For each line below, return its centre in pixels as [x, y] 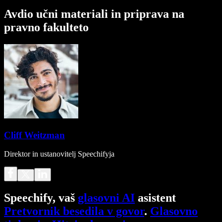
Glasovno [174, 211]
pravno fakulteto [46, 27]
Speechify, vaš [41, 198]
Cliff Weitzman [34, 135]
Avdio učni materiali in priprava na [94, 14]
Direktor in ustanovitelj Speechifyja [59, 154]
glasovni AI [106, 198]
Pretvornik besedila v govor [74, 211]
